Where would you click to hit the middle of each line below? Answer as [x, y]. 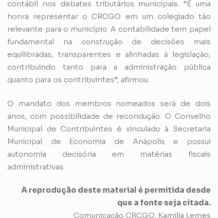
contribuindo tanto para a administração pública [109, 67]
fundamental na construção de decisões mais [109, 42]
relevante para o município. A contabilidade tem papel [109, 29]
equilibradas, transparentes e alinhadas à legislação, [109, 54]
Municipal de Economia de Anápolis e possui [109, 141]
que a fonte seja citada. [164, 203]
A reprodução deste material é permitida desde [116, 190]
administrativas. [36, 166]
